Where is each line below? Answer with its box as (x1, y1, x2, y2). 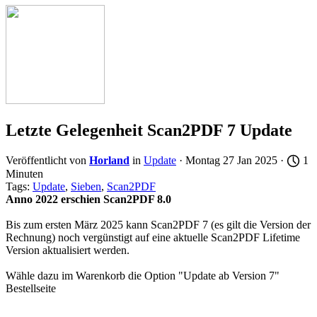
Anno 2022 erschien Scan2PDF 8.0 (6, 193, 171, 206)
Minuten (6, 168, 43, 180)
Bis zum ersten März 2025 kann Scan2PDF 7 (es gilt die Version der (6, 219, 311, 231)
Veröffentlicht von (6, 154, 89, 167)
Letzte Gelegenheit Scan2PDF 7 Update (6, 121, 292, 140)
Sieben (71, 180, 101, 193)
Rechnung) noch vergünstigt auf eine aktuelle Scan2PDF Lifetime (6, 231, 300, 244)
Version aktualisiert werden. (6, 244, 129, 257)
